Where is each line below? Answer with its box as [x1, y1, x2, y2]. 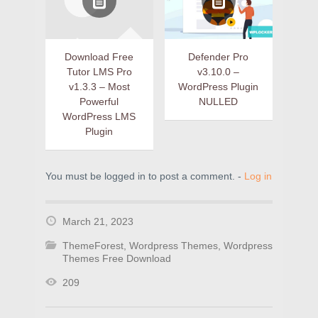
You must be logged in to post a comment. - [45, 170, 244, 182]
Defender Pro [188, 51, 249, 63]
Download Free [65, 51, 134, 63]
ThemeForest [62, 240, 124, 252]
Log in [244, 170, 272, 182]
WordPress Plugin [178, 81, 259, 93]
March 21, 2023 [62, 216, 133, 228]
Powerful [79, 96, 119, 108]
